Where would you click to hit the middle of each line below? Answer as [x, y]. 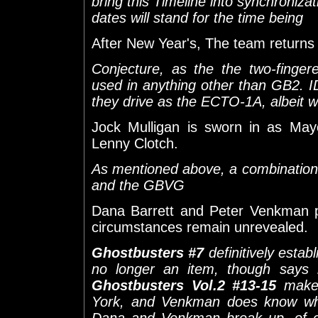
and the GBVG [138, 185]
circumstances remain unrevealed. [200, 227]
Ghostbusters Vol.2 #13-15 [184, 285]
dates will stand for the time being [197, 17]
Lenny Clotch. [135, 143]
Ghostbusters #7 [148, 252]
